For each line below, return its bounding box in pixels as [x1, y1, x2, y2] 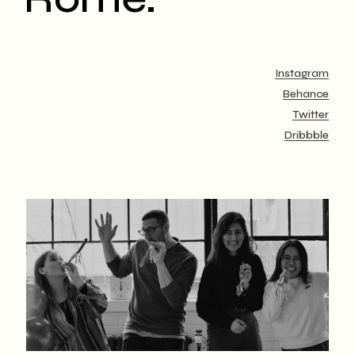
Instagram [275, 67, 329, 80]
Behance [283, 87, 329, 101]
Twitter [292, 108, 329, 121]
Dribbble [284, 128, 329, 142]
